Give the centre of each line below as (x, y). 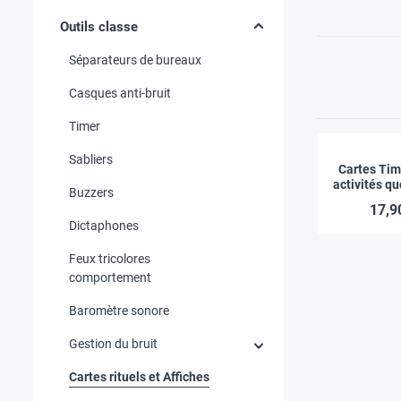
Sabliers (91, 159)
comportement (110, 277)
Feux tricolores (110, 258)
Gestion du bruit (113, 343)
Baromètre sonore (119, 310)
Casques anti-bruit (120, 93)
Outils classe (99, 26)
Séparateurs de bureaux (135, 60)
